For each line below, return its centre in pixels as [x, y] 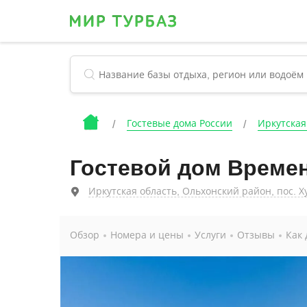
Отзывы [256, 235]
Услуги [210, 235]
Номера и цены [147, 235]
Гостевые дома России [180, 123]
